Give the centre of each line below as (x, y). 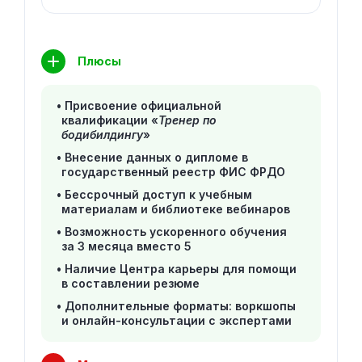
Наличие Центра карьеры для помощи (181, 269)
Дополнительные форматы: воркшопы (180, 306)
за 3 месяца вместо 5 (126, 246)
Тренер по (187, 120)
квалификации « (110, 120)
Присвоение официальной (143, 106)
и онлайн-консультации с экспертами (177, 321)
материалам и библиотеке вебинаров (176, 209)
